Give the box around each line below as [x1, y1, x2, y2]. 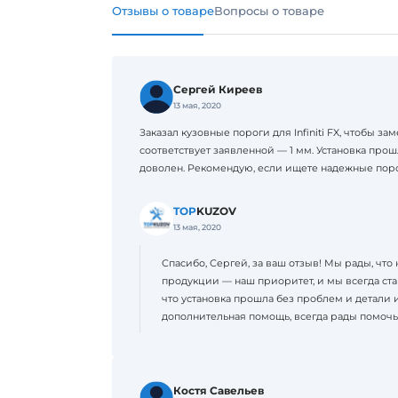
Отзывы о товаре [112, 4, 214, 19]
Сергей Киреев [172, 83, 262, 97]
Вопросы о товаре [214, 4, 324, 19]
